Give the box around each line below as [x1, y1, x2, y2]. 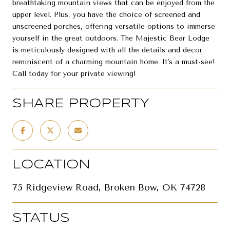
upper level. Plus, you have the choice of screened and [12, 10, 200, 19]
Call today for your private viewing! [12, 69, 136, 78]
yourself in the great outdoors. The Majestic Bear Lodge [12, 33, 209, 43]
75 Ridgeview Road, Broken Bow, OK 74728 [12, 181, 205, 193]
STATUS [12, 212, 70, 224]
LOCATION [12, 159, 90, 171]
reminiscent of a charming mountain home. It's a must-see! [12, 57, 215, 66]
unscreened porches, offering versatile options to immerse [12, 22, 215, 31]
